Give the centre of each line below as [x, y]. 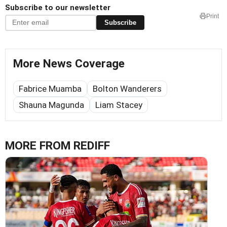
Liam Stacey [119, 105]
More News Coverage [69, 63]
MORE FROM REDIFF [58, 145]
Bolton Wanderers [127, 88]
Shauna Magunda [51, 105]
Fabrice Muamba [50, 88]
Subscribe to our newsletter [58, 7]
